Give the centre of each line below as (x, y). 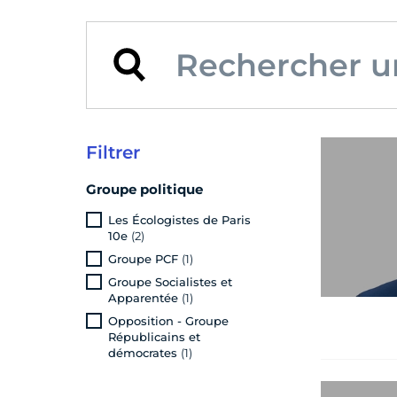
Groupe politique (144, 189)
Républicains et (154, 336)
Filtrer (113, 152)
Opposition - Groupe (168, 320)
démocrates (144, 352)
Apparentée (145, 297)
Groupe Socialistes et (170, 281)
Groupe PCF (145, 258)
